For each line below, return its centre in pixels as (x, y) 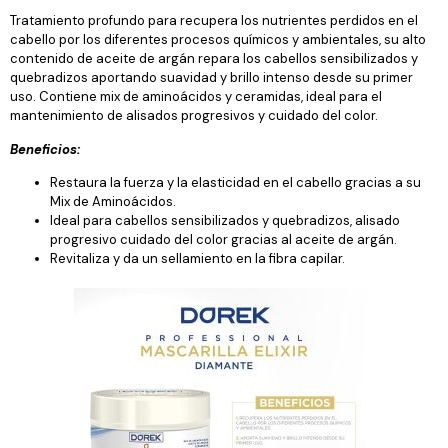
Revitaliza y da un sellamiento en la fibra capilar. (197, 258)
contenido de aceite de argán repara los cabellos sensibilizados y (214, 59)
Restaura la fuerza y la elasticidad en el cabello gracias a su (235, 182)
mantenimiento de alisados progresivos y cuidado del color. (194, 116)
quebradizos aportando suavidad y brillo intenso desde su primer (211, 78)
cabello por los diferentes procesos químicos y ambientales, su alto (218, 40)
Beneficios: (45, 149)
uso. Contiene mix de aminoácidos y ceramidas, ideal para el (196, 97)
